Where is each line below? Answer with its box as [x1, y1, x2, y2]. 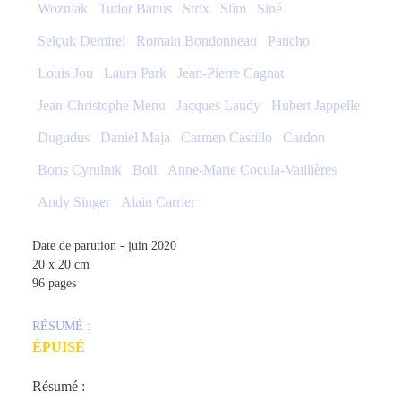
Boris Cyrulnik [37, 162, 122, 178]
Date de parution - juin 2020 [31, 239, 176, 253]
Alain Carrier [120, 194, 195, 210]
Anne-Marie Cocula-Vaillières [166, 162, 337, 178]
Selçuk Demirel [37, 33, 125, 49]
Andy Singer [37, 194, 110, 210]
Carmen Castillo [180, 130, 272, 146]
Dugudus [37, 130, 90, 146]
